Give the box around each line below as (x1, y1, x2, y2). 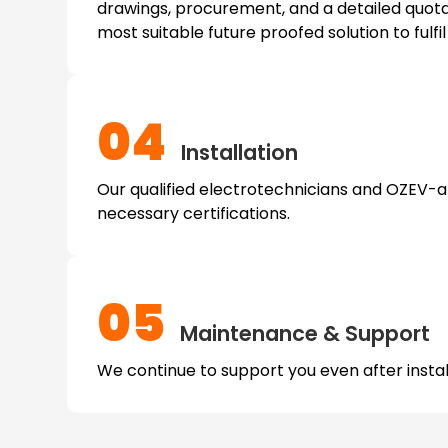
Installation (176, 137, 299, 167)
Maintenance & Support (175, 318, 431, 348)
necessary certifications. (97, 201, 291, 225)
